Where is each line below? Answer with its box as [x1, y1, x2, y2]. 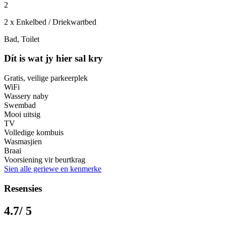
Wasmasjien [4, 137, 42, 146]
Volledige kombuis [4, 128, 64, 137]
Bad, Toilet [4, 34, 39, 43]
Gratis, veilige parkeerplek [4, 73, 88, 82]
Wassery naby [4, 91, 48, 100]
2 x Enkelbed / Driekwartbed [4, 17, 96, 26]
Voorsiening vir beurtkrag [4, 155, 85, 164]
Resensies [4, 183, 42, 194]
